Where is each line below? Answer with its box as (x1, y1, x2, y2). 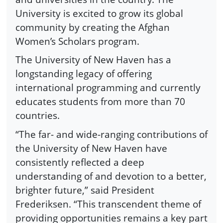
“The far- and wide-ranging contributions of (15, 127, 208, 141)
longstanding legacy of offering (15, 67, 152, 81)
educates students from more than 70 (15, 95, 185, 109)
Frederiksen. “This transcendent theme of (15, 197, 201, 211)
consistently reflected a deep (15, 155, 144, 169)
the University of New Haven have (15, 141, 167, 155)
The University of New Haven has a (15, 53, 171, 67)
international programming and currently (15, 81, 201, 95)
